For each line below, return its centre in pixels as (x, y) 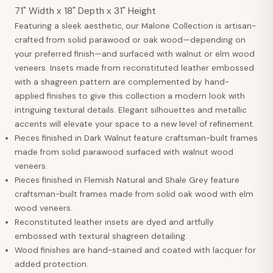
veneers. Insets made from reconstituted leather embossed (134, 68)
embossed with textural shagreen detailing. (101, 236)
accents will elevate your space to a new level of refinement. (135, 124)
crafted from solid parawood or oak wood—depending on (130, 40)
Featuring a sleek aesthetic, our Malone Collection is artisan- (135, 26)
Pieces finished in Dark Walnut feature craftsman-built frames (136, 138)
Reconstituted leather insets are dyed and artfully (114, 222)
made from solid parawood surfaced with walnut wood (124, 152)
